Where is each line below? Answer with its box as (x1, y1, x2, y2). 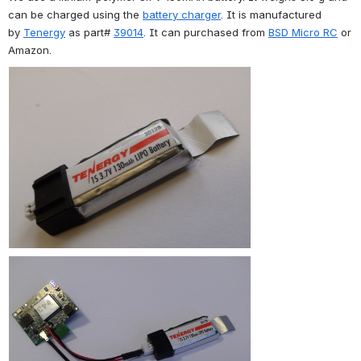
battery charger (143, 7, 221, 21)
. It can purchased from (143, 25, 268, 39)
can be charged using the (8, 7, 143, 21)
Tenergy (23, 25, 65, 39)
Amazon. (8, 43, 52, 56)
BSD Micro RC (268, 25, 338, 39)
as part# (65, 25, 114, 39)
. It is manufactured (221, 7, 322, 21)
